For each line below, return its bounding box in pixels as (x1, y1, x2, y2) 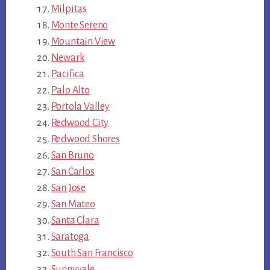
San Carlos (51, 166, 95, 177)
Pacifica (51, 68, 84, 80)
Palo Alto (51, 84, 90, 96)
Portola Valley (51, 101, 110, 112)
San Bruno (51, 149, 94, 161)
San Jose (51, 182, 86, 193)
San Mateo (51, 198, 95, 210)
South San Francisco (51, 247, 133, 259)
